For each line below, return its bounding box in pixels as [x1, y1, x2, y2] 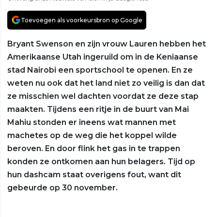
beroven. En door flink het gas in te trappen [7, 143, 180, 153]
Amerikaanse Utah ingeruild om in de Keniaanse [7, 52, 198, 62]
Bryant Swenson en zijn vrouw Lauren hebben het [7, 39, 206, 48]
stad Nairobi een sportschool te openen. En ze [7, 65, 193, 75]
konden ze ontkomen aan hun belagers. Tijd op [7, 156, 195, 166]
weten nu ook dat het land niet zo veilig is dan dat [7, 78, 205, 88]
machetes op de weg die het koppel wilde [7, 130, 177, 140]
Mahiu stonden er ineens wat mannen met [7, 117, 176, 127]
